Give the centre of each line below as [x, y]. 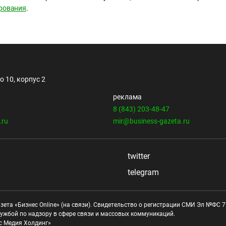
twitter [138, 156]
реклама [127, 97]
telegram [142, 173]
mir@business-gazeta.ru [151, 121]
